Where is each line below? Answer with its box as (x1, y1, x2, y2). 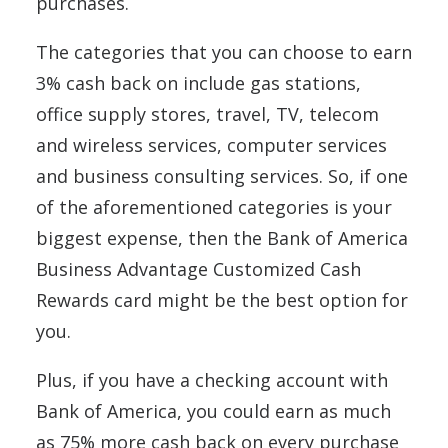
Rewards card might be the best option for (36, 288, 408, 313)
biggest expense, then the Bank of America (36, 226, 408, 251)
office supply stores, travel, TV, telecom (36, 102, 379, 127)
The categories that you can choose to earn (36, 40, 412, 65)
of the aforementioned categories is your (36, 195, 392, 220)
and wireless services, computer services (36, 133, 387, 158)
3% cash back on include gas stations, (36, 71, 361, 96)
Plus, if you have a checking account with (36, 368, 388, 393)
